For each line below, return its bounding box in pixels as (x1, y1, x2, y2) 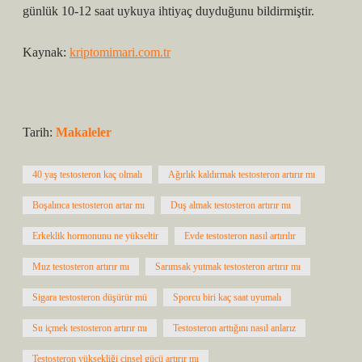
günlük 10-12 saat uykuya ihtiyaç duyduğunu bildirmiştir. (23, 4, 314, 18)
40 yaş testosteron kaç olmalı (32, 169, 142, 180)
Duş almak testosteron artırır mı (170, 200, 291, 211)
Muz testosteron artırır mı (32, 261, 129, 272)
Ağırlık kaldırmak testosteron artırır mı (168, 169, 315, 180)
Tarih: (23, 125, 56, 139)
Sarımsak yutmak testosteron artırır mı (155, 261, 301, 272)
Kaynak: (23, 45, 69, 59)
